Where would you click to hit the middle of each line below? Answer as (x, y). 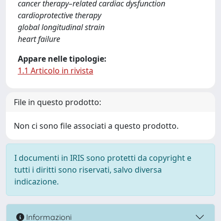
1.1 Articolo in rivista (55, 71)
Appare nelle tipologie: (62, 59)
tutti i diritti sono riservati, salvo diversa (88, 170)
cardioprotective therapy (59, 15)
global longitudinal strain (61, 27)
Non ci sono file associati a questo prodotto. (96, 126)
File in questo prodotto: (57, 102)
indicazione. (37, 182)
